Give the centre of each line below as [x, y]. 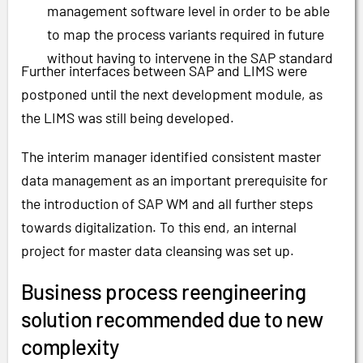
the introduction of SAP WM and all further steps [167, 204]
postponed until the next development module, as [172, 94]
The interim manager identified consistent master [171, 157]
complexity [70, 347]
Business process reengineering [164, 292]
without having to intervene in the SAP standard [190, 57]
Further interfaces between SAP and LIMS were [164, 70]
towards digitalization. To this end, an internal [159, 227]
